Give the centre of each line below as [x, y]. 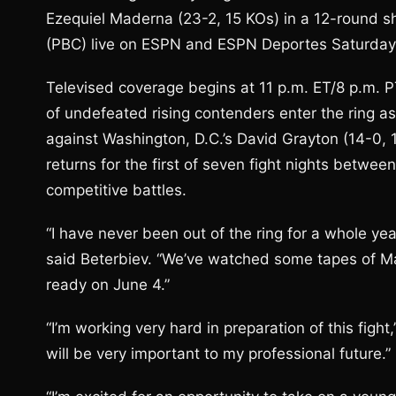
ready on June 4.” [108, 285]
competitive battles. [116, 190]
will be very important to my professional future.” [218, 354]
